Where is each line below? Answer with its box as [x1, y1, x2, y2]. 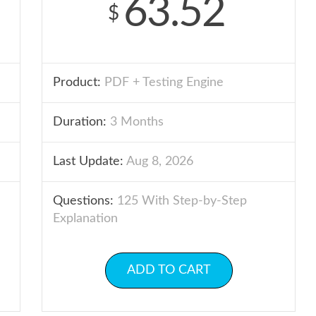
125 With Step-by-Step [114, 195, 247, 207]
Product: [53, 76, 101, 89]
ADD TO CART [126, 264, 211, 276]
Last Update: [53, 155, 123, 168]
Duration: [53, 116, 107, 128]
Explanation [53, 212, 118, 225]
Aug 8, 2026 [123, 155, 193, 168]
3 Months [107, 116, 164, 128]
